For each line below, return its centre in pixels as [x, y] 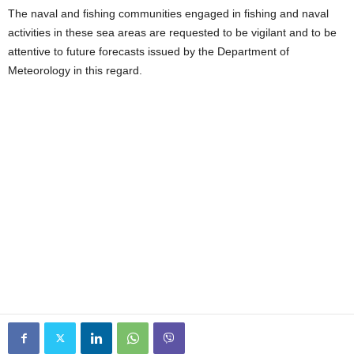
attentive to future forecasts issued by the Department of [149, 51]
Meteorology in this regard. [75, 70]
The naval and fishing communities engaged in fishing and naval [168, 13]
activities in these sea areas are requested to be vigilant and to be [172, 32]
